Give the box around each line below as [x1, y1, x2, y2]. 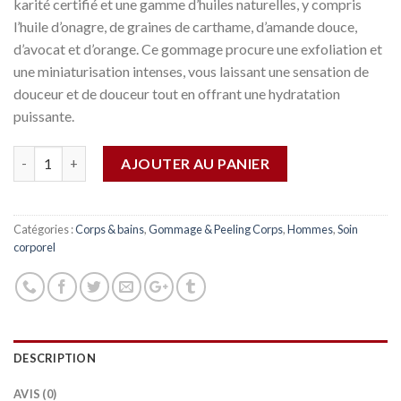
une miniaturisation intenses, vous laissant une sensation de [13, 63, 369, 81]
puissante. [13, 107, 74, 125]
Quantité [13, 147, 70, 163]
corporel [13, 239, 55, 254]
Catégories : [13, 221, 75, 236]
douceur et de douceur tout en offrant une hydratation [13, 85, 340, 103]
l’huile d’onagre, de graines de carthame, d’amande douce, [13, 18, 357, 36]
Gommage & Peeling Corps [149, 221, 283, 236]
